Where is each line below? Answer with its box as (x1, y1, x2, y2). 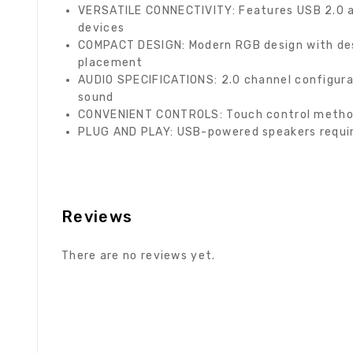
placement (78, 56, 143, 69)
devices (78, 21, 125, 35)
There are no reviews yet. (61, 249, 216, 262)
